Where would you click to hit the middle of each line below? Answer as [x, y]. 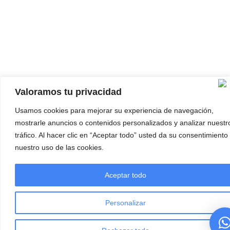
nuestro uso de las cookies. [59, 147]
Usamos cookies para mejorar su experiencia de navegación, [114, 110]
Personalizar [125, 203]
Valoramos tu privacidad [68, 92]
